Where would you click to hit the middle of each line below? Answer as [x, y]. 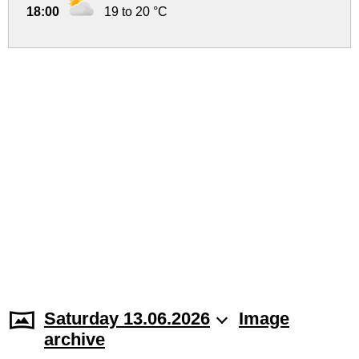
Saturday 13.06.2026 [127, 319]
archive [75, 339]
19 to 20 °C [136, 12]
